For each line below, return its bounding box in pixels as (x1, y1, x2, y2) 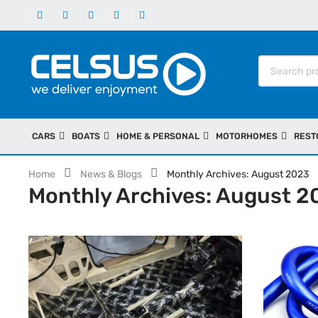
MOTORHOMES (216, 131, 278, 141)
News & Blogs (80, 168, 143, 180)
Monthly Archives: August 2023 (167, 168, 309, 180)
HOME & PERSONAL (116, 131, 200, 141)
